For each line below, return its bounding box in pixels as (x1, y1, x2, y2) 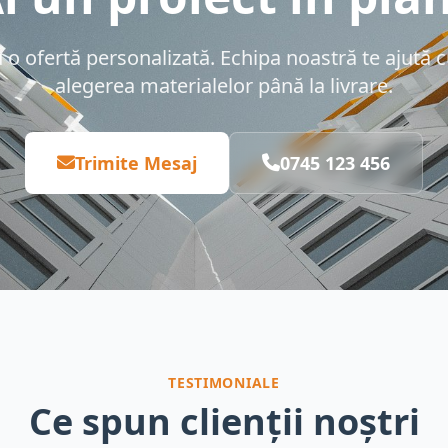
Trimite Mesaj (75, 151, 197, 175)
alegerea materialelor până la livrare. (55, 72, 393, 99)
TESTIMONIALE (168, 373, 280, 392)
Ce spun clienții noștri (28, 397, 420, 446)
